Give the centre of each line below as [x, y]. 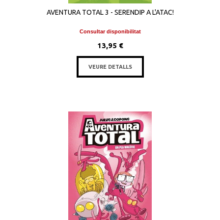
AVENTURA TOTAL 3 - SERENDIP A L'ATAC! [110, 12]
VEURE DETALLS [110, 67]
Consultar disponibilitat [110, 31]
